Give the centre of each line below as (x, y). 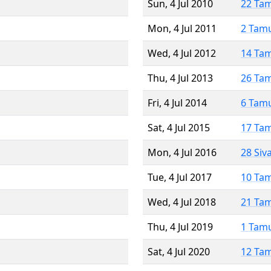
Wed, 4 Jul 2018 (182, 202)
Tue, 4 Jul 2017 (180, 177)
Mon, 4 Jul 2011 (182, 28)
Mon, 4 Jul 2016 (182, 152)
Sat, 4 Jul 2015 (179, 127)
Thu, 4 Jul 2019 (180, 227)
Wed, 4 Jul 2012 (182, 53)
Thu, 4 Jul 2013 (180, 78)
